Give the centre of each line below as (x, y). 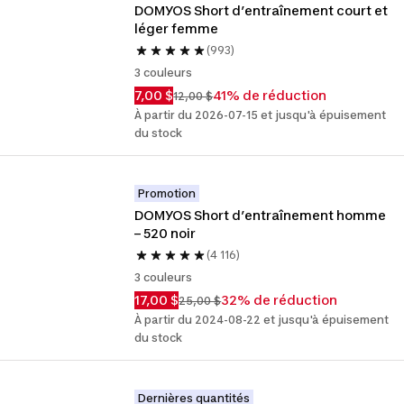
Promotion (167, 193)
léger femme (177, 28)
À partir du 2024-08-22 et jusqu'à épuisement (262, 320)
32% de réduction (280, 300)
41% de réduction (270, 95)
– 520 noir (165, 233)
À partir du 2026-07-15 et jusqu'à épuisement (261, 115)
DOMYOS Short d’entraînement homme (261, 215)
